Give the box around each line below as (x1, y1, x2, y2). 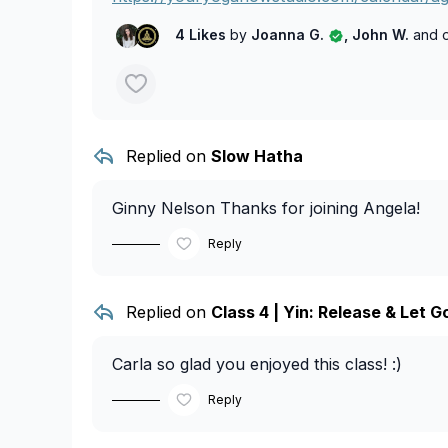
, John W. (344, 26, 413, 44)
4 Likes (175, 26, 230, 44)
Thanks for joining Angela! (215, 198, 420, 219)
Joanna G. (247, 26, 328, 44)
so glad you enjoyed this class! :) (152, 354, 402, 375)
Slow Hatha (211, 146, 303, 167)
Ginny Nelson (112, 198, 215, 219)
